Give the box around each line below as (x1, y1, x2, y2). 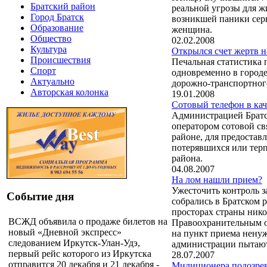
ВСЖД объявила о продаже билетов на (8, 216, 167, 226)
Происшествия (30, 55, 91, 66)
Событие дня (7, 190, 74, 203)
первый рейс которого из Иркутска (8, 248, 151, 259)
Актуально (30, 76, 74, 87)
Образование (30, 23, 83, 33)
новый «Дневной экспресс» (8, 226, 122, 237)
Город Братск (30, 12, 84, 23)
